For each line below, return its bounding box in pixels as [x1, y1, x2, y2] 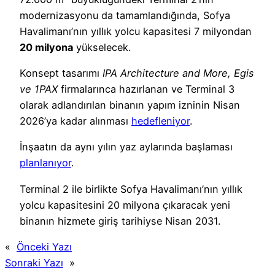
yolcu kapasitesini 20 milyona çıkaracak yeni [20, 198, 230, 211]
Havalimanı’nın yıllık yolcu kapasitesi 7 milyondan [20, 25, 252, 37]
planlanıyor [20, 157, 71, 169]
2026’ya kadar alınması [20, 115, 131, 128]
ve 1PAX [20, 83, 58, 96]
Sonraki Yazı [5, 257, 63, 269]
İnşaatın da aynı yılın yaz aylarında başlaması [20, 141, 233, 153]
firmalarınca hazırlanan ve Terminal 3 [58, 83, 234, 96]
